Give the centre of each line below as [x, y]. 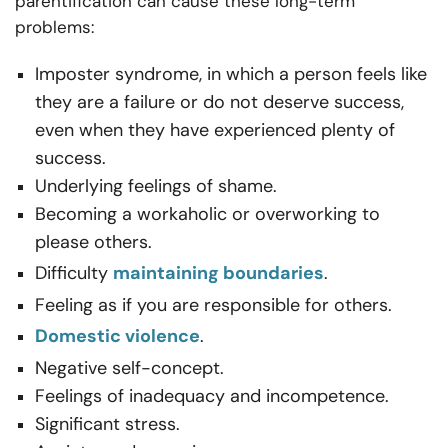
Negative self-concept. [132, 368]
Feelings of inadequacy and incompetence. [212, 396]
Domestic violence [117, 336]
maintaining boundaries [218, 273]
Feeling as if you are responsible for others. [216, 305]
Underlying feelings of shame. [156, 186]
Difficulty [74, 273]
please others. [93, 242]
